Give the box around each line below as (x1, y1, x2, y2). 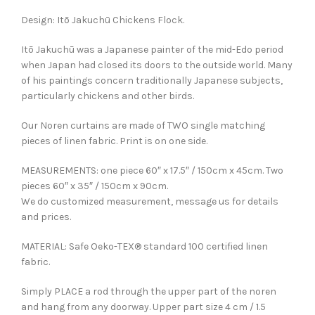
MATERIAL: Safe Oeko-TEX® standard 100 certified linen (21, 240, 268, 252)
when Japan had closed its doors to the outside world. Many (21, 59, 292, 71)
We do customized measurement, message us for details (21, 195, 278, 207)
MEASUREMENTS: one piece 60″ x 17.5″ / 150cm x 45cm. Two (21, 165, 283, 176)
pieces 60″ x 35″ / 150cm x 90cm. (21, 180, 168, 192)
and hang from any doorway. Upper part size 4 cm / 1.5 (21, 301, 266, 313)
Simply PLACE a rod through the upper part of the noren (21, 285, 276, 297)
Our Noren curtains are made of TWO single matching (21, 120, 265, 131)
